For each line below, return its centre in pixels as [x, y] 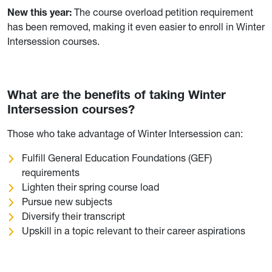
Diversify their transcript [73, 216]
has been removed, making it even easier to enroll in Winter [136, 26]
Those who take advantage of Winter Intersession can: [125, 133]
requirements [51, 172]
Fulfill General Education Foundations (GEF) [117, 158]
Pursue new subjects [67, 201]
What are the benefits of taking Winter [117, 94]
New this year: [41, 12]
